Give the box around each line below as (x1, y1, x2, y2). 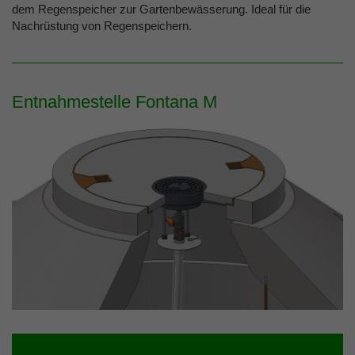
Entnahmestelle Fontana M (12, 92, 217, 113)
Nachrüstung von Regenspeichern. (12, 19, 192, 33)
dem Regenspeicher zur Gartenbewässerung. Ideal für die (12, 2, 311, 17)
